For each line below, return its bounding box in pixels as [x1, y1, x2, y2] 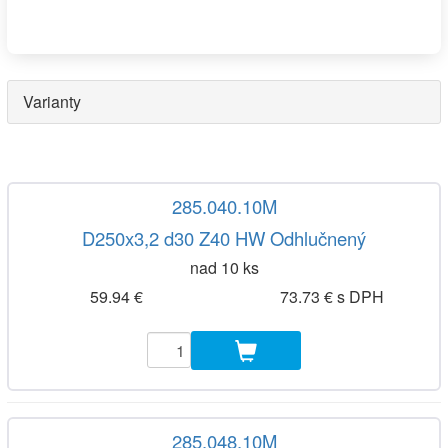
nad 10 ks [189, 256, 259, 280]
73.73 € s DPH [279, 284, 384, 308]
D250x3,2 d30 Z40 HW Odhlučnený [82, 225, 366, 252]
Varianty [23, 89, 81, 113]
